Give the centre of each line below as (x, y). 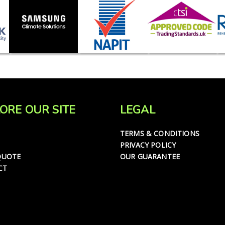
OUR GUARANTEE (150, 156)
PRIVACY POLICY (148, 145)
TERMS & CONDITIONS (160, 133)
